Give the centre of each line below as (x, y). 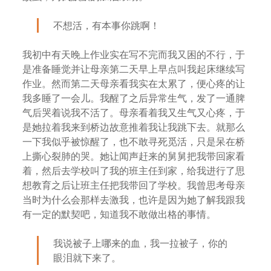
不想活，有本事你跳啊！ (107, 25)
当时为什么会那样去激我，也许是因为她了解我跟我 (134, 200)
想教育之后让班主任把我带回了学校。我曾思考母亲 (134, 185)
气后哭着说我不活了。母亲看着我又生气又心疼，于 (134, 113)
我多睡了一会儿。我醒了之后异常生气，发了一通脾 (134, 98)
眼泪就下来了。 (87, 258)
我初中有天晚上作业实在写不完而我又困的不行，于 (134, 54)
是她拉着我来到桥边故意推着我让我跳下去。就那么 (134, 127)
